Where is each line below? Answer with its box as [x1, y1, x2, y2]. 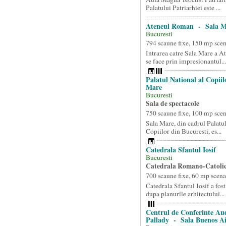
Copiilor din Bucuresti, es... [145, 127, 221, 136]
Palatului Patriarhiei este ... [145, 3, 220, 12]
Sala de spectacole [145, 98, 199, 108]
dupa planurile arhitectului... [145, 189, 224, 198]
